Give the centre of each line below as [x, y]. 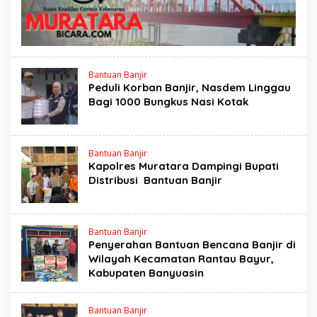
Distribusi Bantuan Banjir [157, 180]
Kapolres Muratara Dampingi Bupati [184, 166]
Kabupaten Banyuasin [146, 273]
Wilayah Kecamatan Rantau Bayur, [181, 259]
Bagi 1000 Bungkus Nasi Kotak [168, 102]
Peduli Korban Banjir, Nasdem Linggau [190, 88]
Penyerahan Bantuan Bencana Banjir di [192, 245]
